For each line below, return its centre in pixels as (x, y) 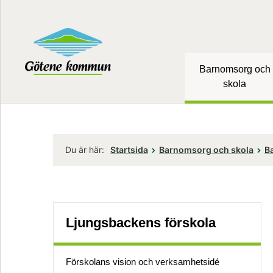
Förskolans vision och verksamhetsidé (143, 261)
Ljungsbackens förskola (141, 222)
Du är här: (85, 150)
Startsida (129, 150)
